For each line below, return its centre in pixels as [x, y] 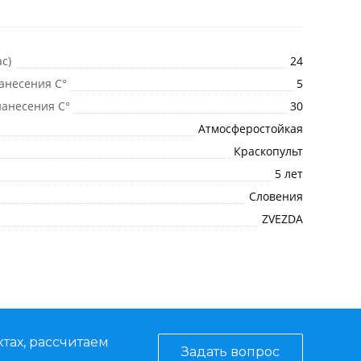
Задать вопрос [230, 351]
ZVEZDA [282, 218]
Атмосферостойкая [251, 128]
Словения [276, 196]
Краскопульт [268, 151]
